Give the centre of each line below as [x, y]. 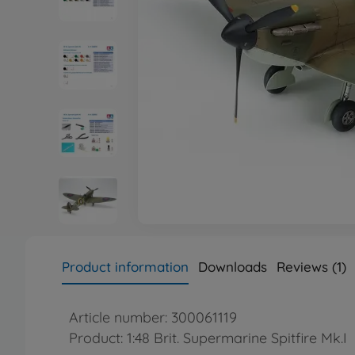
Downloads [233, 267]
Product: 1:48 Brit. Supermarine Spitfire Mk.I [208, 338]
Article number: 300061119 [153, 317]
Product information [125, 267]
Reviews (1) [311, 267]
